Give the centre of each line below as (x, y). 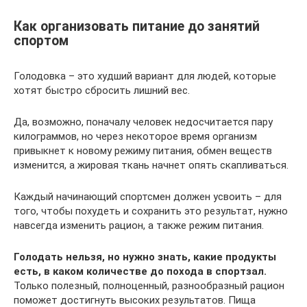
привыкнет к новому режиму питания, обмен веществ (143, 151)
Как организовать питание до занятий (137, 27)
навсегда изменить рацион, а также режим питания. (139, 225)
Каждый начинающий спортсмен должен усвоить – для (148, 197)
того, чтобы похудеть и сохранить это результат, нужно (151, 211)
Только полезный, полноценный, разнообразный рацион (149, 286)
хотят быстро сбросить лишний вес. (102, 90)
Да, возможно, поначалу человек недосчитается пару (143, 122)
